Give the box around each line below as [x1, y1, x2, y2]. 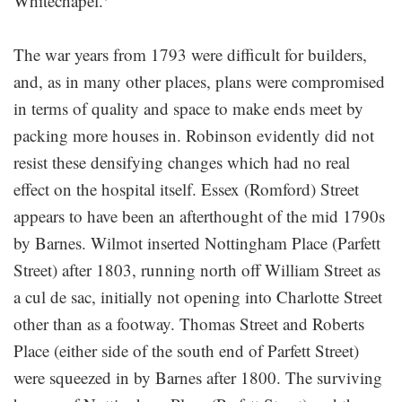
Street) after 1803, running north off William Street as [13, 258, 380, 281]
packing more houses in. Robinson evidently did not [13, 123, 374, 146]
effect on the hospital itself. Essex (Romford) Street [13, 177, 359, 200]
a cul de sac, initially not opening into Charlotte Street [13, 284, 382, 308]
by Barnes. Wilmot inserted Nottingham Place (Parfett [13, 231, 380, 254]
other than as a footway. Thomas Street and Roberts [13, 311, 364, 335]
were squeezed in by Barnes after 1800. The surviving [13, 365, 382, 389]
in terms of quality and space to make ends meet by [13, 96, 363, 119]
